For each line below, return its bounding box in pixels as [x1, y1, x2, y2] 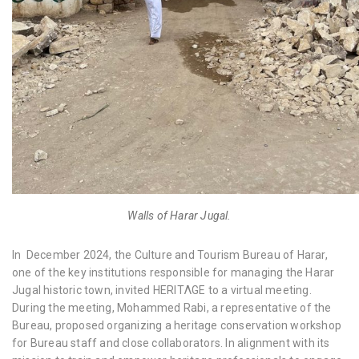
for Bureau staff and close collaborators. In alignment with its [12, 337, 330, 349]
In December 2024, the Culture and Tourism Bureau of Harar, [12, 248, 328, 261]
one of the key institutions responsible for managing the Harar [12, 266, 335, 279]
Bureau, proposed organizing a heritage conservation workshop [12, 319, 342, 332]
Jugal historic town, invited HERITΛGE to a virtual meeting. [12, 284, 312, 296]
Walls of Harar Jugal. [127, 209, 232, 222]
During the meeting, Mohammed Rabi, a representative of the [12, 301, 332, 314]
